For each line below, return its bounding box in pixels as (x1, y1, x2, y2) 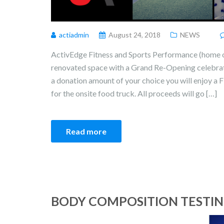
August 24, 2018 (108, 30, 160, 39)
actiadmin (59, 30, 89, 39)
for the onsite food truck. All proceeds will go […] (51, 88, 217, 98)
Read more (66, 126, 106, 136)
